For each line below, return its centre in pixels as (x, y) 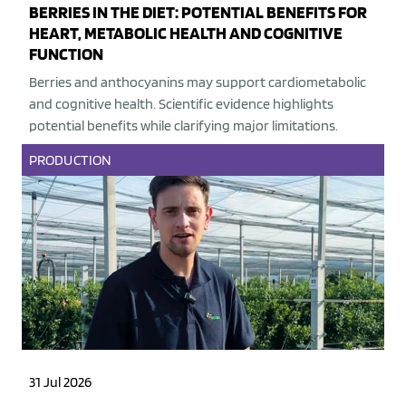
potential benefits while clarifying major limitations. (184, 126)
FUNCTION (66, 54)
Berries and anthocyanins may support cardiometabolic (198, 82)
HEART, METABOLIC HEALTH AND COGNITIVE (186, 34)
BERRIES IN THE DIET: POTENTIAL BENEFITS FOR (198, 13)
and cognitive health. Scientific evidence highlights (181, 104)
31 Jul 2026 (60, 382)
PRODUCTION (70, 160)
